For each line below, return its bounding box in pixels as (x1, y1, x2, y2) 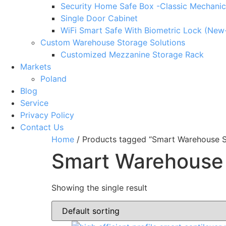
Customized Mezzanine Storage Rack (61, 49, 204, 60)
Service (20, 98, 48, 108)
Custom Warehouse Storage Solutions (40, 37, 185, 47)
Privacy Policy (20, 110, 74, 120)
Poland (40, 74, 67, 84)
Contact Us (20, 122, 64, 132)
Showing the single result (51, 183, 147, 193)
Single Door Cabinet (61, 13, 138, 23)
